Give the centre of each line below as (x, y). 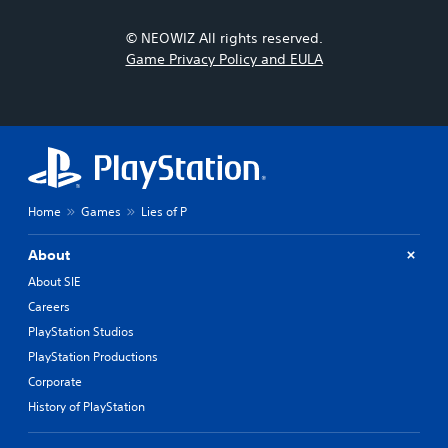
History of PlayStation (86, 406)
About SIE (54, 281)
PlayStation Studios (81, 331)
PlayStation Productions (93, 356)
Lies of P (164, 211)
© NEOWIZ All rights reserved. (224, 37)
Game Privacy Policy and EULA (224, 58)
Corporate (55, 381)
